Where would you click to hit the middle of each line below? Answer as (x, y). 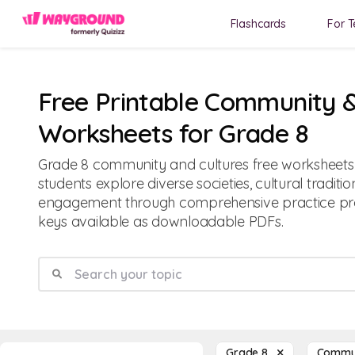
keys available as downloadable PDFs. (161, 221)
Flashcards (258, 24)
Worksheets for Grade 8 (173, 133)
